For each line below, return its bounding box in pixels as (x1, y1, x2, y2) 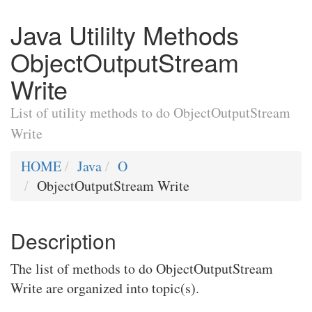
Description (10, 226, 116, 256)
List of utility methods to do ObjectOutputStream (10, 103, 290, 122)
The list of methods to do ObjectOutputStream (10, 259, 273, 278)
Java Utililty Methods (10, 17, 239, 52)
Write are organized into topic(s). (10, 279, 199, 297)
